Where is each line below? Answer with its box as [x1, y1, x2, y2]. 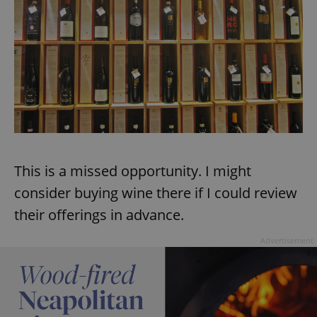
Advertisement [260, 235, 313, 246]
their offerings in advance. [14, 205, 184, 225]
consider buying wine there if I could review [14, 183, 297, 203]
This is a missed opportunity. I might [14, 161, 251, 181]
